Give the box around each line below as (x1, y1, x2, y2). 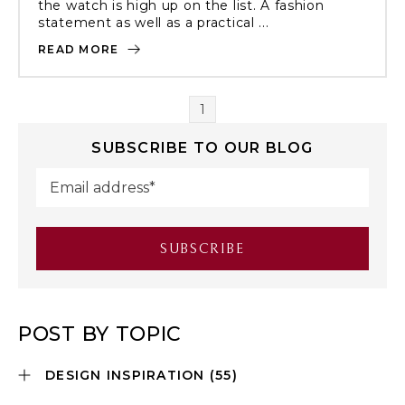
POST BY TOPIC (18, 322, 183, 346)
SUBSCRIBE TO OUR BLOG (91, 139, 314, 156)
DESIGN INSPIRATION (45, 367, 210, 383)
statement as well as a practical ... (38, 14, 269, 31)
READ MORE (38, 42, 123, 56)
